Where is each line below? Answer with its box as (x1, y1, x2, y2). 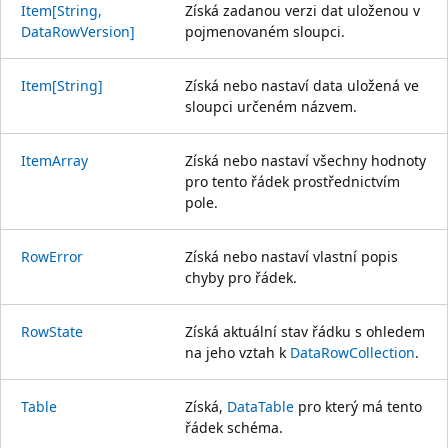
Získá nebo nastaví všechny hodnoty (185, 150, 426, 170)
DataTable (227, 396, 294, 416)
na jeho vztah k (185, 342, 290, 362)
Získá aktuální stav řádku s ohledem (185, 321, 425, 341)
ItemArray (21, 150, 88, 170)
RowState (21, 321, 83, 341)
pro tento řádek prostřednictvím (185, 171, 400, 191)
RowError (21, 246, 83, 266)
